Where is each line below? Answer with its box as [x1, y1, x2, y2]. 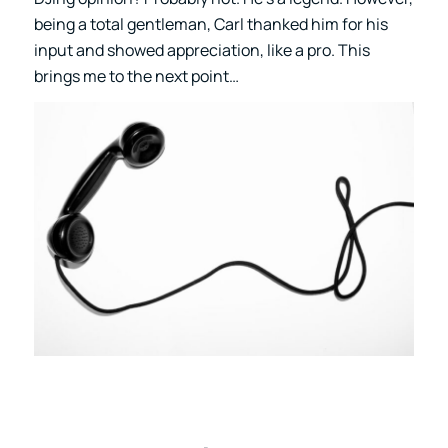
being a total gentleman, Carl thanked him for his [33, 12, 388, 35]
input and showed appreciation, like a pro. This [33, 38, 370, 61]
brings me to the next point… [33, 64, 239, 87]
